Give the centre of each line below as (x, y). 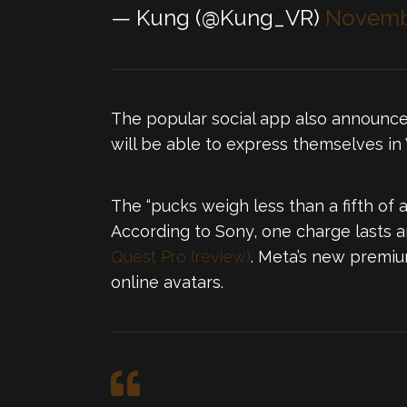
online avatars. (167, 282)
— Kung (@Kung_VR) (218, 17)
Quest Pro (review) (181, 256)
